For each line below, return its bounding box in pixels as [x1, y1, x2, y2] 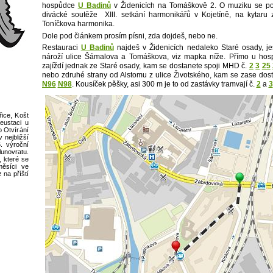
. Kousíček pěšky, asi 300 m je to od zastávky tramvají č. [71, 80, 257, 89]
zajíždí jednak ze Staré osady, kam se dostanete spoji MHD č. [41, 62, 249, 71]
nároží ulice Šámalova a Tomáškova [41, 52, 167, 62]
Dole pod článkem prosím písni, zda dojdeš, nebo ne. [41, 31, 218, 40]
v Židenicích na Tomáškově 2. [110, 1, 216, 10]
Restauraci [41, 43, 81, 52]
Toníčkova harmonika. [41, 19, 115, 29]
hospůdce [41, 1, 78, 10]
